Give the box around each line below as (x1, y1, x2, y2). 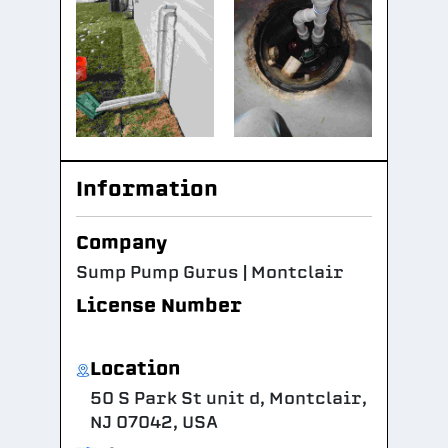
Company (76, 229, 167, 256)
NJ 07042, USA (89, 411, 218, 434)
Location (89, 355, 180, 382)
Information (76, 174, 218, 203)
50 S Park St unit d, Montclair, (89, 387, 367, 410)
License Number (76, 292, 242, 319)
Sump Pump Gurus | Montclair (76, 261, 344, 284)
